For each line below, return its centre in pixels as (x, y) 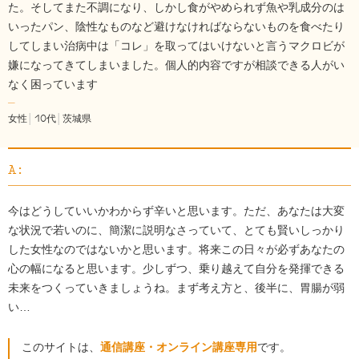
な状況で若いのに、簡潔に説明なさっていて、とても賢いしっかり (176, 230)
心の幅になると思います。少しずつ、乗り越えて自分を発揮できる (176, 269)
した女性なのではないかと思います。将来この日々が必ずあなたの (176, 250)
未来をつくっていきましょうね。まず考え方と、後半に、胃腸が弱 (176, 288)
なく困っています (53, 85)
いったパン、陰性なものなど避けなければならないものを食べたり (176, 27)
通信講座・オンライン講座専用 (179, 347)
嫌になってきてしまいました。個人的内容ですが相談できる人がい (176, 65)
